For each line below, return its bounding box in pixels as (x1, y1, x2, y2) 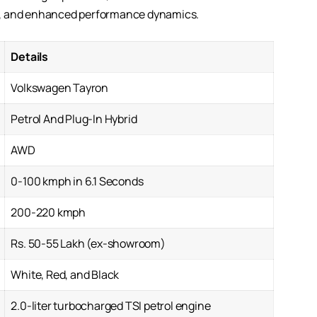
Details (11, 49, 48, 65)
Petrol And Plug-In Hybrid (11, 111, 137, 127)
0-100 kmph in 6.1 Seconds (11, 173, 144, 190)
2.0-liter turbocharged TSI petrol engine (11, 298, 211, 314)
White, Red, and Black (11, 267, 120, 283)
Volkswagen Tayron (11, 80, 110, 96)
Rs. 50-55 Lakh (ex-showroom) (11, 236, 166, 252)
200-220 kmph (11, 204, 86, 221)
